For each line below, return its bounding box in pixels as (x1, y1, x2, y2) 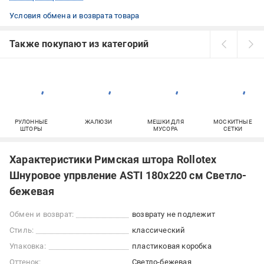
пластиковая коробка (132, 242, 212, 251)
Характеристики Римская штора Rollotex (9, 153, 217, 166)
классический (132, 226, 186, 235)
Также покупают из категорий (9, 38, 149, 50)
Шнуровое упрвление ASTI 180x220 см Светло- (9, 169, 247, 182)
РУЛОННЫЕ (14, 118, 48, 126)
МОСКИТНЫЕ (213, 118, 252, 126)
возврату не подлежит (132, 210, 215, 219)
